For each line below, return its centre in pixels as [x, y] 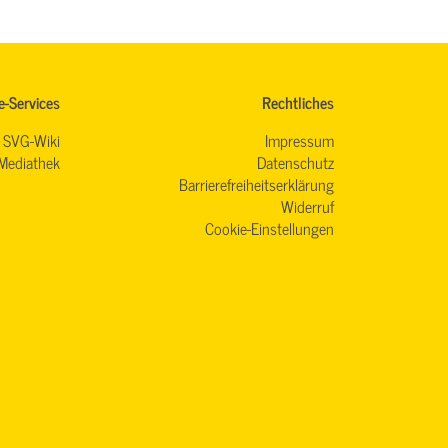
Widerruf [307, 206]
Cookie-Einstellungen [269, 228]
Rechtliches [298, 102]
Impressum [299, 140]
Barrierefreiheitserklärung [256, 184]
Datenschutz [295, 162]
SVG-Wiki [31, 140]
